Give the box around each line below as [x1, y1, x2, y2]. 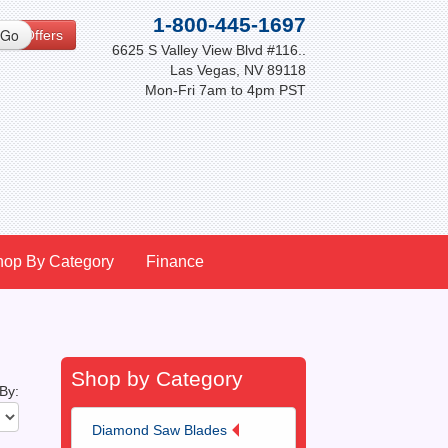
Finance [146, 252, 204, 270]
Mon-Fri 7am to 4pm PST [144, 82, 306, 98]
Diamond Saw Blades [92, 422, 228, 439]
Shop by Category [71, 366, 244, 390]
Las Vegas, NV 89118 [169, 62, 306, 78]
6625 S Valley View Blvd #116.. [111, 42, 306, 58]
